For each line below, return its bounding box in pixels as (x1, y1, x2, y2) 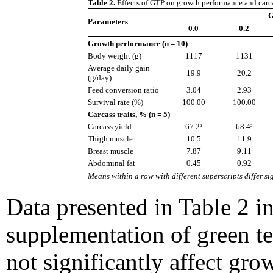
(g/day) (88, 73, 112, 83)
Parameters (88, 17, 128, 27)
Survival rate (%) (88, 97, 143, 107)
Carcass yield (88, 122, 132, 132)
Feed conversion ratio (88, 85, 159, 95)
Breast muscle (88, 146, 133, 156)
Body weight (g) (88, 51, 141, 61)
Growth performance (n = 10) (88, 39, 188, 49)
